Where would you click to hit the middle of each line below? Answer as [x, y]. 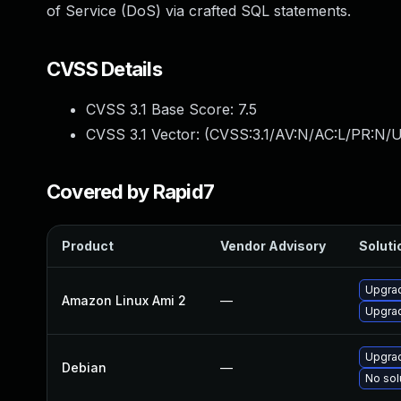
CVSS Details [104, 69]
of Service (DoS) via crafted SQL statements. [199, 11]
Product [88, 246]
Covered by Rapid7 [131, 192]
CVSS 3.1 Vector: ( [148, 134]
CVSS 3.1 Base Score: [162, 109]
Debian [84, 367]
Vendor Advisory [273, 246]
